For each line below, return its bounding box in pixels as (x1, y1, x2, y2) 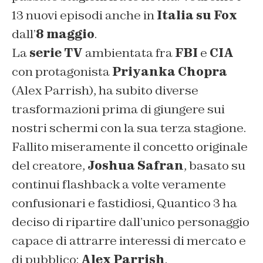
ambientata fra (83, 45, 173, 61)
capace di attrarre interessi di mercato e (12, 233, 246, 249)
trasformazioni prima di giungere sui (12, 102, 225, 117)
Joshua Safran (87, 158, 184, 174)
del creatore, (12, 158, 87, 174)
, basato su (184, 158, 245, 174)
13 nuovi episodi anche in (12, 8, 157, 23)
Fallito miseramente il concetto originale (12, 139, 248, 155)
